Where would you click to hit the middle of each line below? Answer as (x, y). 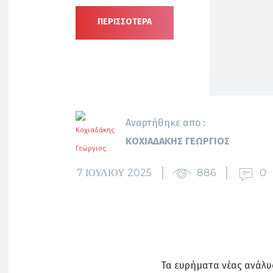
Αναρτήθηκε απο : (165, 123)
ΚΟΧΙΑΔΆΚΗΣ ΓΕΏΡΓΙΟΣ (178, 141)
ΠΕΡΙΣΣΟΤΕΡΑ (125, 22)
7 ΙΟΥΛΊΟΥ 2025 (114, 172)
